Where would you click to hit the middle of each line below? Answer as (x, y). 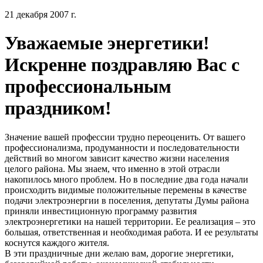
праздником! (58, 108)
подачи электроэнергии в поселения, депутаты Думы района (127, 200)
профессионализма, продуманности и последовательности (122, 147)
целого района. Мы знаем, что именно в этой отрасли (112, 168)
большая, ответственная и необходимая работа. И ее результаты (131, 232)
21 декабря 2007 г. (41, 14)
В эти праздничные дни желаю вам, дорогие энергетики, (119, 253)
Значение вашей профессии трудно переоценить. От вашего (125, 137)
